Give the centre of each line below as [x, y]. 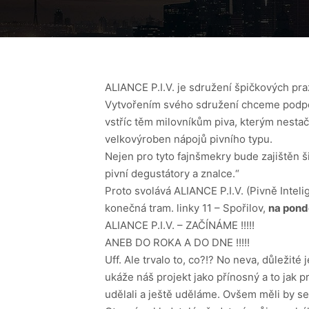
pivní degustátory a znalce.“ [172, 173]
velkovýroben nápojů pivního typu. [189, 139]
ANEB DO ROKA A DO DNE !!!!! [177, 242]
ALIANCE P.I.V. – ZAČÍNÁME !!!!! [180, 225]
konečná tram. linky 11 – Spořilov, [187, 208]
